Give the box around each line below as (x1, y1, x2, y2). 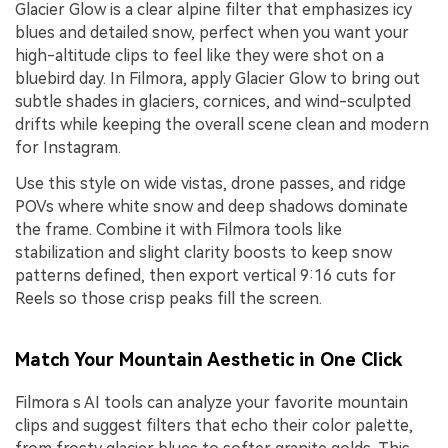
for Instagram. (15, 137, 121, 157)
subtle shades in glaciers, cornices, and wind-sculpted (15, 91, 411, 111)
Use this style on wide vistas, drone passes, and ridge (15, 173, 406, 193)
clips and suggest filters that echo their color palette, (15, 416, 413, 436)
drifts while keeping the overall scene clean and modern (15, 114, 429, 134)
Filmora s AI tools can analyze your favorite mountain (15, 393, 408, 413)
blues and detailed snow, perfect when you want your (15, 22, 409, 42)
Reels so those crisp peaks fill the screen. (15, 288, 322, 308)
